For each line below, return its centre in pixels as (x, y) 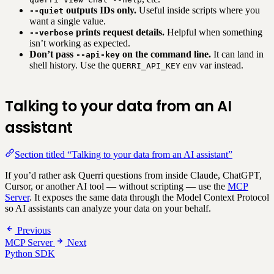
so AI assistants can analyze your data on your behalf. (108, 208)
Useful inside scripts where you (198, 10)
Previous (34, 230)
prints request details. (119, 32)
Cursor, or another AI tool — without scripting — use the (116, 186)
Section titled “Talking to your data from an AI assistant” (124, 154)
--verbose (51, 32)
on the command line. (165, 54)
